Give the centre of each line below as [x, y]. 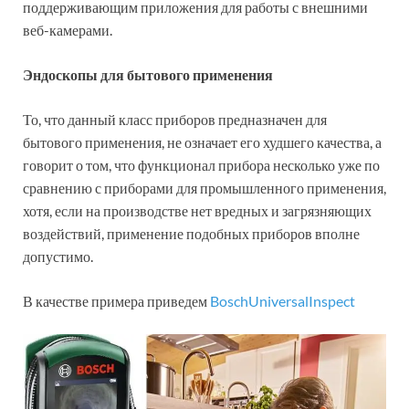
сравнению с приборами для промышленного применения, [204, 188]
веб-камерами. [68, 30]
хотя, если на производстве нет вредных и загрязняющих [197, 211]
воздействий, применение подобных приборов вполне [191, 234]
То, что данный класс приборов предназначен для [175, 120]
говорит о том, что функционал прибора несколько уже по [201, 165]
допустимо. [58, 257]
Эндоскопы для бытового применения [148, 75]
